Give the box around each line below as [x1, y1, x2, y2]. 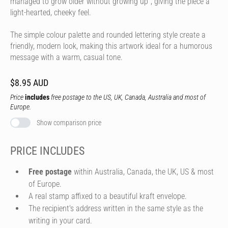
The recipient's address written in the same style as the [28, 203, 203, 213]
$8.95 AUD [10, 77, 48, 88]
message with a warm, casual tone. [10, 52, 123, 62]
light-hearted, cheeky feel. [10, 8, 91, 17]
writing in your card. [28, 215, 92, 225]
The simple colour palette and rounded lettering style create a [10, 30, 206, 40]
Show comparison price [37, 119, 101, 127]
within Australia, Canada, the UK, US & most [72, 166, 214, 177]
